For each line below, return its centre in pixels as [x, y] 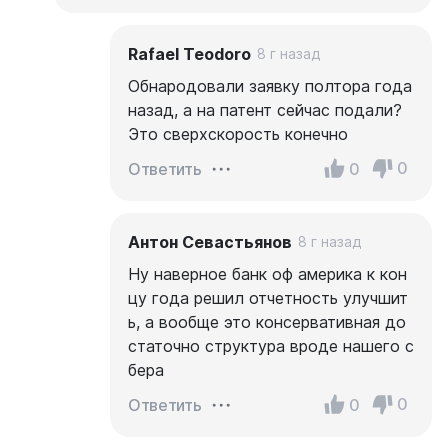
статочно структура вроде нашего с [271, 345]
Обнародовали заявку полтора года [270, 85]
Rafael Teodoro [189, 53]
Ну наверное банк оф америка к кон [267, 273]
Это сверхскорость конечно [238, 133]
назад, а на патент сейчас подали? [265, 109]
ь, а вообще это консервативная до [267, 321]
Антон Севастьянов [210, 241]
